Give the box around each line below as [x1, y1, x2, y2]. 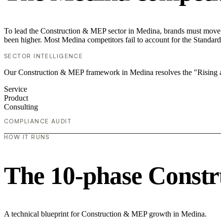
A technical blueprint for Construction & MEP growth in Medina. [4, 210, 207, 219]
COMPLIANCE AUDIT [4, 117, 72, 125]
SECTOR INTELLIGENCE [4, 52, 83, 60]
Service [4, 84, 27, 93]
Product [4, 93, 28, 102]
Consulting [4, 102, 38, 111]
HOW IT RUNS [4, 133, 50, 141]
